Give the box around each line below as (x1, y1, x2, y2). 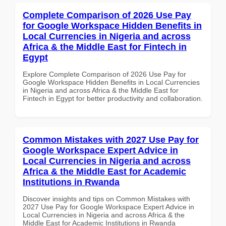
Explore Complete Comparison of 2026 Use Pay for (23, 70, 186, 78)
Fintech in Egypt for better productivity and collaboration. (23, 94, 203, 102)
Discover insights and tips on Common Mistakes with (23, 194, 190, 203)
